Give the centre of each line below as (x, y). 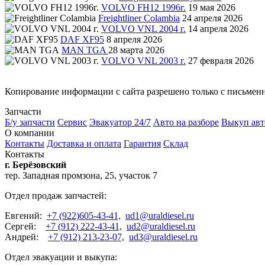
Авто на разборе (186, 122)
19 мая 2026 (212, 7)
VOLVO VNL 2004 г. (143, 28)
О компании (30, 132)
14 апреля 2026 (218, 28)
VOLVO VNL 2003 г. (143, 60)
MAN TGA (85, 50)
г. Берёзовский (35, 164)
